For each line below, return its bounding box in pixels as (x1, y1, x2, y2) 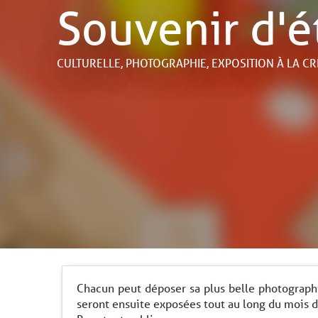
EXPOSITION (212, 55, 274, 70)
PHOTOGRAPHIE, (126, 55, 212, 70)
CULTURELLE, (57, 55, 126, 70)
